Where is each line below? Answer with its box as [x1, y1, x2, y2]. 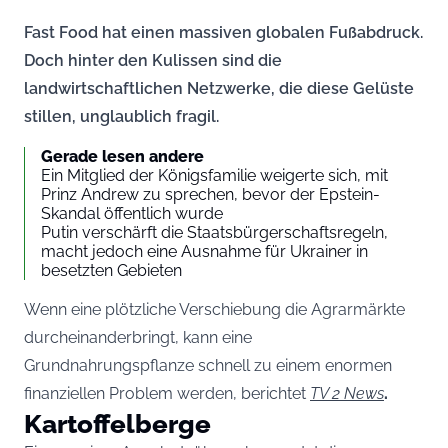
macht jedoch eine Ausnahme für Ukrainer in [41, 241, 368, 261]
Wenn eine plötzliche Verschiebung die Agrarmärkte [24, 299, 405, 319]
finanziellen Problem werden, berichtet [24, 383, 310, 403]
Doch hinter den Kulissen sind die [24, 50, 282, 70]
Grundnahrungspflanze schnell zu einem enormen [24, 355, 392, 375]
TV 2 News [310, 383, 384, 403]
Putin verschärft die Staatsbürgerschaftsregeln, [41, 222, 388, 242]
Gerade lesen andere [41, 146, 204, 166]
